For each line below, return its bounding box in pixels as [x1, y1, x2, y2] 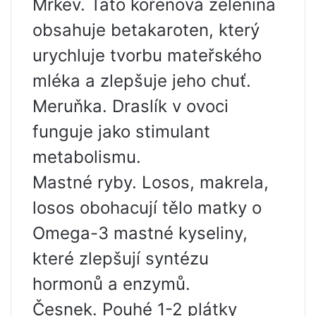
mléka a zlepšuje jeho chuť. [32, 71, 251, 92]
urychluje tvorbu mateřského [32, 45, 262, 66]
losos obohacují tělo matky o [32, 197, 262, 219]
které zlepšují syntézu [32, 248, 209, 269]
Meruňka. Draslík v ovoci [32, 96, 229, 117]
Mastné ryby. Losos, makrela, [32, 172, 269, 193]
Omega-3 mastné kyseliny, [32, 223, 248, 244]
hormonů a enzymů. [32, 274, 190, 295]
